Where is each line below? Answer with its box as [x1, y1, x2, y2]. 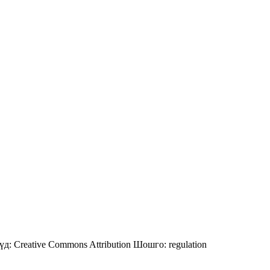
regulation [169, 239, 207, 250]
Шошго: [133, 239, 166, 250]
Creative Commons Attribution [14, 239, 133, 250]
